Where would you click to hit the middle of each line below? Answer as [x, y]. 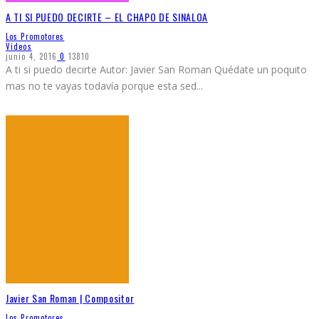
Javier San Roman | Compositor [70, 298]
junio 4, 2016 [32, 57]
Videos [19, 47]
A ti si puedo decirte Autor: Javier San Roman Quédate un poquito [156, 70]
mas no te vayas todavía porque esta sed [101, 86]
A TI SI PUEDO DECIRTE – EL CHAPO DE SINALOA [107, 16]
